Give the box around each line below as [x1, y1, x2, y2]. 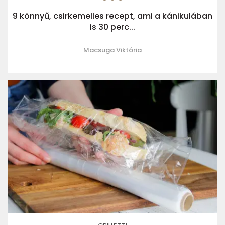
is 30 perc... [90, 21, 135, 33]
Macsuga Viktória [83, 45, 142, 55]
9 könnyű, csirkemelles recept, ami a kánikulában [13, 10, 212, 22]
